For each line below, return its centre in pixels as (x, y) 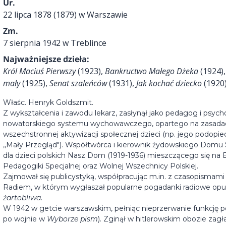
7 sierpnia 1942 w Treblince (55, 43)
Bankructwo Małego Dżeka (152, 71)
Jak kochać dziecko (169, 83)
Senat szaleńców (78, 83)
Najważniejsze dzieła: (46, 59)
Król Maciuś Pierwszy (39, 71)
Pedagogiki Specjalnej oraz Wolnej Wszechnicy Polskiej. (101, 166)
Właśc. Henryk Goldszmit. (48, 103)
